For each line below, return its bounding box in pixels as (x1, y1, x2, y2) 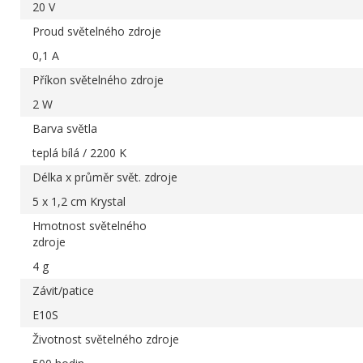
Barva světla (32, 120, 97, 136)
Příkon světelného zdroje (32, 71, 164, 88)
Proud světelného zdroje (32, 23, 161, 39)
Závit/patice (32, 282, 94, 298)
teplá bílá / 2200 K (32, 144, 126, 160)
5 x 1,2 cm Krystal (32, 193, 126, 209)
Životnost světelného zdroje (32, 331, 179, 347)
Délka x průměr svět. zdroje (32, 169, 177, 185)
